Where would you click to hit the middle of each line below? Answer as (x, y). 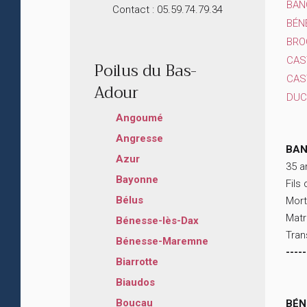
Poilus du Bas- (146, 71)
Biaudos (135, 283)
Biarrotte (137, 262)
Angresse (139, 139)
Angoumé (139, 118)
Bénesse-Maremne (162, 242)
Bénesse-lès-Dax (157, 221)
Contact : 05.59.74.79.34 (168, 10)
